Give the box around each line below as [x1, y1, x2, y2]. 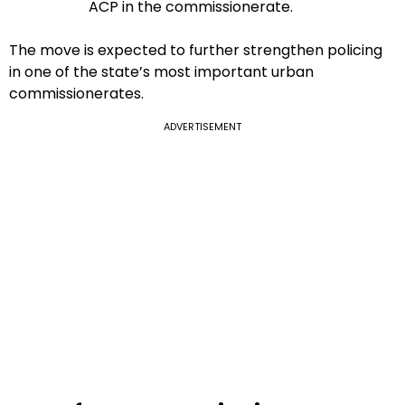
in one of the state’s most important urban [9, 61, 314, 83]
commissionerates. [9, 83, 144, 105]
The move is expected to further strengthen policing [9, 40, 382, 61]
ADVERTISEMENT [164, 119, 241, 135]
